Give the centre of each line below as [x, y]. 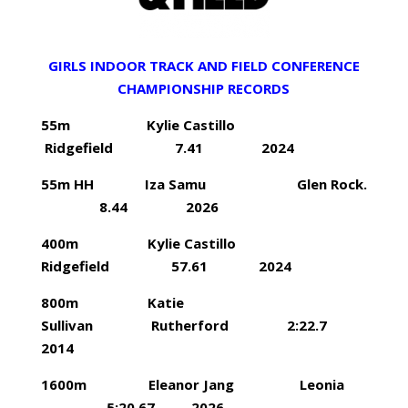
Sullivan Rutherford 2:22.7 [204, 325]
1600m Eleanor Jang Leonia [201, 384]
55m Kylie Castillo [167, 125]
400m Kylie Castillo [169, 243]
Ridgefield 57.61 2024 [166, 266]
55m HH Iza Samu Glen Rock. [204, 184]
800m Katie [112, 302]
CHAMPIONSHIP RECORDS [204, 88]
